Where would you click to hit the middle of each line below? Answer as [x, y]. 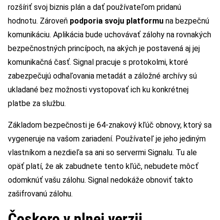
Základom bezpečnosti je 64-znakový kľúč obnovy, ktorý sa [110, 125]
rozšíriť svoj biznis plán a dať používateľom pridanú [95, 7]
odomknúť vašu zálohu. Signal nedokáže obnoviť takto [100, 180]
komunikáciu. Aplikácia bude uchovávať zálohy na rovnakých [110, 35]
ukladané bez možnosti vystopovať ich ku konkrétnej [98, 90]
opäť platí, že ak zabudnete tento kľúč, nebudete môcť [103, 166]
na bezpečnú [186, 21]
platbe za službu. [37, 104]
